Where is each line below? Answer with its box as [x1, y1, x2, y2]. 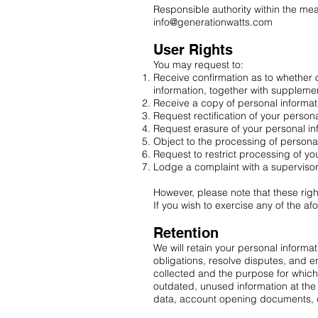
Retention [153, 224, 219, 241]
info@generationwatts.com [153, 16, 273, 28]
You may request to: [153, 58, 246, 71]
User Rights [153, 41, 233, 58]
